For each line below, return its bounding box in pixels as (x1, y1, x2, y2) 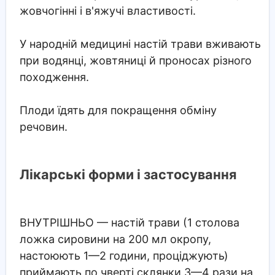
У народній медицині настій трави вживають (19, 37, 261, 50)
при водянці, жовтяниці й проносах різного (19, 53, 252, 67)
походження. (19, 70, 89, 83)
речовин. (19, 120, 68, 133)
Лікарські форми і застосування (19, 166, 236, 183)
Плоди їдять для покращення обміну (19, 103, 217, 117)
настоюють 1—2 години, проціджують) (19, 249, 228, 262)
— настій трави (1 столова (96, 215, 239, 229)
